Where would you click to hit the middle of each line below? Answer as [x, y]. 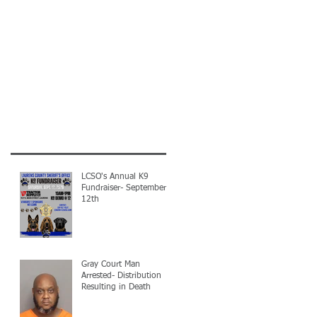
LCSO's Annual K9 [115, 177]
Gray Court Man [111, 265]
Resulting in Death [116, 287]
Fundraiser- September [124, 188]
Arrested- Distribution [121, 276]
